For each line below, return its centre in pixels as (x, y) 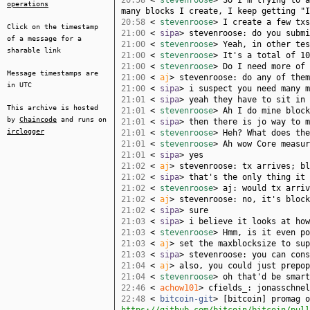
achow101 (177, 288)
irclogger (26, 131)
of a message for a (44, 38)
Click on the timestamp (53, 27)
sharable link (34, 50)
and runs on (82, 119)
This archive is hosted (53, 108)
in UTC (19, 85)
